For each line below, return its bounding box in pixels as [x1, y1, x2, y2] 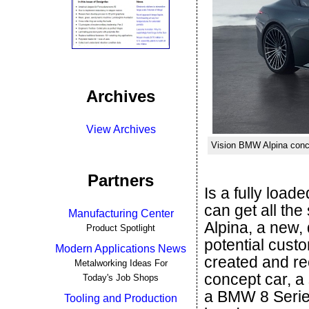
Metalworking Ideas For [74, 258, 168, 268]
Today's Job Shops [83, 272, 159, 283]
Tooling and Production [64, 292, 177, 304]
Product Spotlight [86, 223, 155, 233]
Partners [88, 171, 154, 190]
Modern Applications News [55, 243, 186, 255]
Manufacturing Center [68, 208, 174, 219]
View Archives [86, 123, 156, 135]
